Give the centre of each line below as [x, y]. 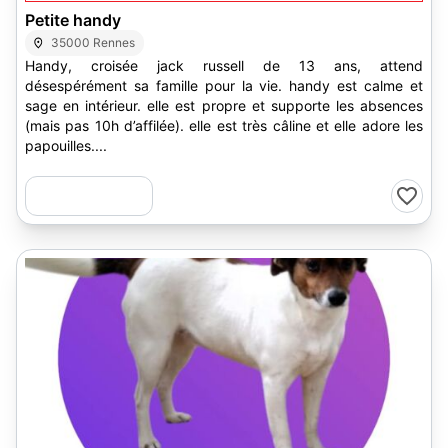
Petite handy [73, 20]
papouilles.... [66, 145]
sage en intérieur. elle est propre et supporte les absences [224, 105]
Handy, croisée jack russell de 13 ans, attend [224, 65]
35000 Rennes [93, 42]
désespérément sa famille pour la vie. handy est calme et [224, 85]
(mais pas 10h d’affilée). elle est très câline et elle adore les [224, 125]
